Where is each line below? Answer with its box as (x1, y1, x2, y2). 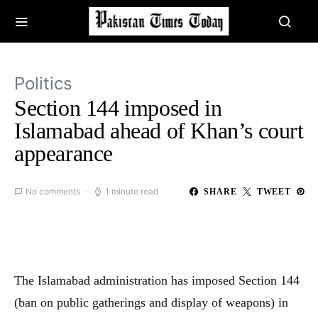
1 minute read (105, 186, 158, 197)
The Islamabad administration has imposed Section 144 (14, 273, 300, 287)
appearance (14, 141, 113, 166)
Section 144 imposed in (14, 95, 222, 121)
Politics (14, 73, 72, 94)
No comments (26, 186, 80, 197)
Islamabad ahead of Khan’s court (14, 118, 304, 143)
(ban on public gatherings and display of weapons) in (14, 295, 288, 309)
